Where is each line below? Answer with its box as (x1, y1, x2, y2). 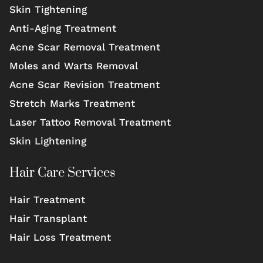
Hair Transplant (9, 212, 87, 224)
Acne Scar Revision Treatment (9, 78, 160, 90)
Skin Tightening (9, 3, 87, 15)
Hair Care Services (9, 164, 116, 181)
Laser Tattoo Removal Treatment (9, 116, 171, 128)
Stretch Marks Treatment (9, 97, 135, 109)
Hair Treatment (9, 193, 85, 205)
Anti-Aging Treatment (9, 22, 116, 34)
